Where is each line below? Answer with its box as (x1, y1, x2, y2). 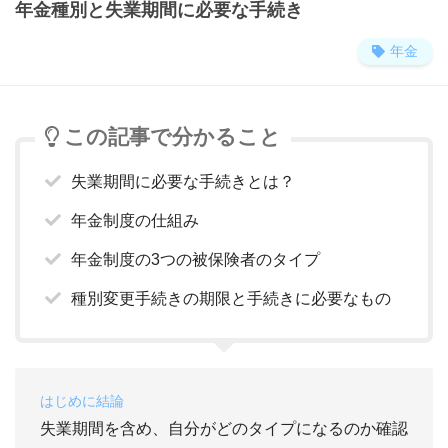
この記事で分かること (64, 125, 281, 149)
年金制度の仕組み (71, 212, 199, 230)
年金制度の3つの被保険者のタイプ (71, 251, 320, 269)
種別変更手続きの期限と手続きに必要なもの (71, 290, 391, 308)
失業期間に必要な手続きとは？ (71, 173, 295, 191)
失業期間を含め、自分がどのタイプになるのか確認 (40, 420, 408, 438)
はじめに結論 (40, 393, 124, 410)
